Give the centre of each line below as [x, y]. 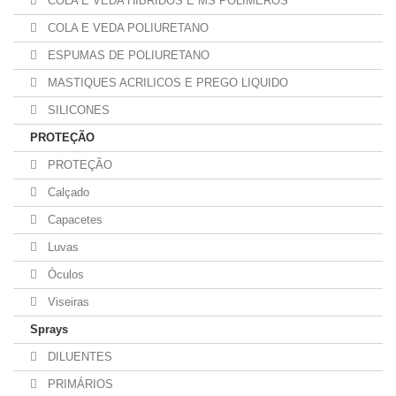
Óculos [64, 274]
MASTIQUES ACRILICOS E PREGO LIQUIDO [166, 83]
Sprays [49, 329]
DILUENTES [78, 357]
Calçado [67, 192]
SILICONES [77, 110]
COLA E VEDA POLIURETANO [126, 28]
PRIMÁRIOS [79, 384]
